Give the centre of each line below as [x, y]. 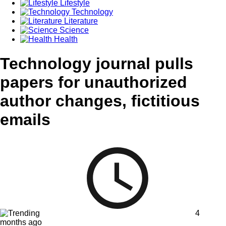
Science [73, 30]
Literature [80, 21]
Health [65, 39]
